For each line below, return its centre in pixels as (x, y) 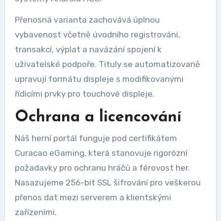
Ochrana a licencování (98, 117)
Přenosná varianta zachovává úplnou (87, 19)
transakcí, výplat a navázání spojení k (88, 49)
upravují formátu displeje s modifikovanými (99, 79)
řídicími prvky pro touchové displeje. (84, 93)
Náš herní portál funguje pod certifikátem (96, 138)
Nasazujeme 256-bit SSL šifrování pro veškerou (108, 183)
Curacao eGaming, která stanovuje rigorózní (101, 153)
